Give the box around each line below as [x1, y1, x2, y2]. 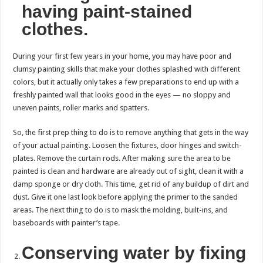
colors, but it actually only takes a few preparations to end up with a [13, 77, 240, 86]
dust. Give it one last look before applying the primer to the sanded [13, 192, 238, 201]
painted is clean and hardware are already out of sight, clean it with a [13, 166, 244, 176]
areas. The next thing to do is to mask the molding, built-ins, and [13, 205, 228, 214]
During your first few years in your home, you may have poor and [13, 51, 232, 60]
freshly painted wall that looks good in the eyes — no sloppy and [13, 90, 231, 99]
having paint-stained [22, 1, 193, 21]
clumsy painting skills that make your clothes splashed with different [13, 64, 241, 73]
